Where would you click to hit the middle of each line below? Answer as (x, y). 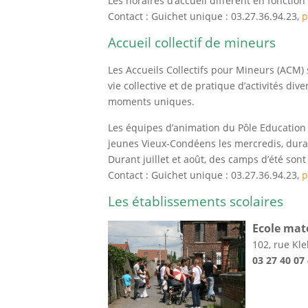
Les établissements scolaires (196, 201)
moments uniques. (151, 101)
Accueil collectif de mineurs (192, 42)
